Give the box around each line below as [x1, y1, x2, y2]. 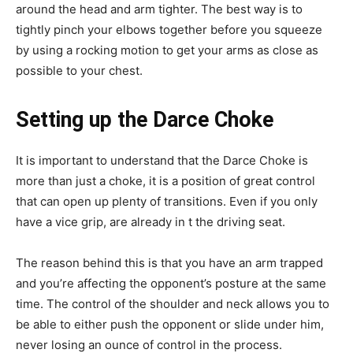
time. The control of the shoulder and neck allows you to [16, 295, 329, 311]
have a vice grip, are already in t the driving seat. [16, 214, 288, 229]
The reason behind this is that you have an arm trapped [16, 255, 323, 270]
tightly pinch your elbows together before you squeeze [16, 21, 322, 37]
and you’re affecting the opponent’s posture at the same [16, 275, 326, 291]
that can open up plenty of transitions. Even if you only [16, 193, 318, 209]
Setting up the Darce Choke [16, 106, 273, 132]
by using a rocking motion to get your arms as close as [16, 42, 318, 58]
